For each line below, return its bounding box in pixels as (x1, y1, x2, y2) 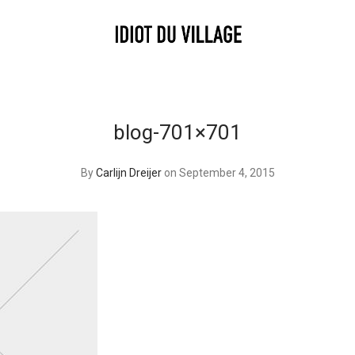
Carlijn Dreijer (95, 166, 162, 179)
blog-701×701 (113, 120, 242, 144)
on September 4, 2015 (163, 166, 275, 179)
